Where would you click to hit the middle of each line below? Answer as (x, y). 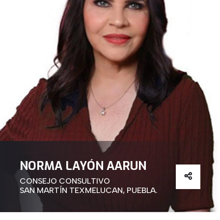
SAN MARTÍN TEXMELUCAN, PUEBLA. (89, 191)
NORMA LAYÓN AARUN (83, 166)
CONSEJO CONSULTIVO (65, 181)
